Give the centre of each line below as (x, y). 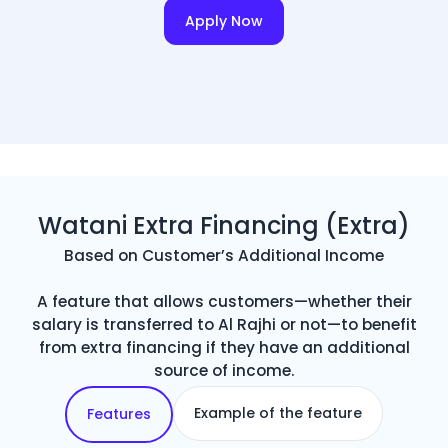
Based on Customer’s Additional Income (224, 255)
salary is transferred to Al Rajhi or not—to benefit (224, 324)
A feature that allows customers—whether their (224, 301)
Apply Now (224, 21)
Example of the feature (278, 413)
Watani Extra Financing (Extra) (224, 225)
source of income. (224, 370)
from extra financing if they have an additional (224, 347)
